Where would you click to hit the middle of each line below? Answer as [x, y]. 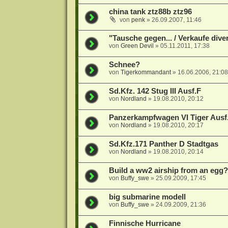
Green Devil [137, 46]
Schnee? [124, 65]
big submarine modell [147, 197]
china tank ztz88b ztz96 [150, 12]
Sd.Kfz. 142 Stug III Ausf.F [155, 91]
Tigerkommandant [146, 73]
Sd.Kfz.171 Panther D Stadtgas [163, 144]
